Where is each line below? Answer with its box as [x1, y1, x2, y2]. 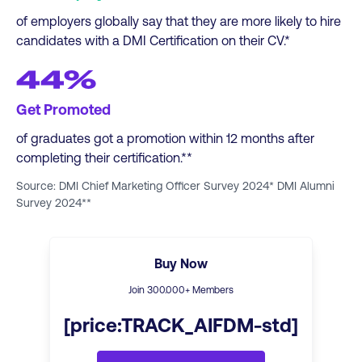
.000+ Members [164, 283, 234, 295]
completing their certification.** [16, 149, 192, 165]
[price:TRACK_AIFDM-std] [63, 312, 298, 336]
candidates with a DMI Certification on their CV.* [16, 32, 290, 48]
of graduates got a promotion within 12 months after [16, 129, 314, 145]
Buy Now [154, 255, 208, 271]
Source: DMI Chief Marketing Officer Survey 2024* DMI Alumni [16, 178, 335, 192]
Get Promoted [16, 99, 111, 118]
